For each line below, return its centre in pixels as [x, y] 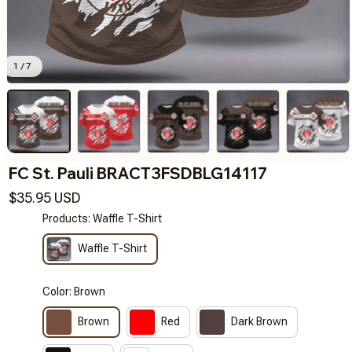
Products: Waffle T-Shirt [103, 218]
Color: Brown [74, 291]
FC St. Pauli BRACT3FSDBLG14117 [138, 173]
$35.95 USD [45, 197]
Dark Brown [260, 322]
